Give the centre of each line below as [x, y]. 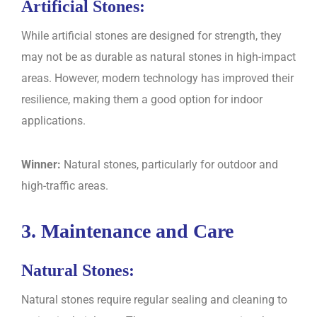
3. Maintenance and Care [127, 231]
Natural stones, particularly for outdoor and [169, 164]
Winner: [41, 164]
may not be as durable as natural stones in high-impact [158, 57]
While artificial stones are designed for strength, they [151, 35]
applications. [53, 120]
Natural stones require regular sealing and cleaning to [154, 300]
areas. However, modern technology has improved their [157, 78]
